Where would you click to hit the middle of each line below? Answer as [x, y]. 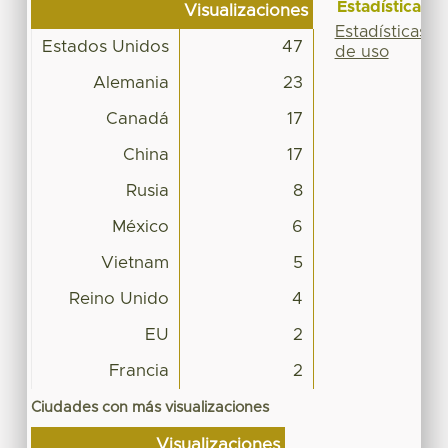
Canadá [137, 118]
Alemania [130, 82]
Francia [138, 370]
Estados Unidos [105, 46]
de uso [361, 51]
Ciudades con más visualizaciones [149, 407]
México [140, 226]
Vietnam [134, 262]
